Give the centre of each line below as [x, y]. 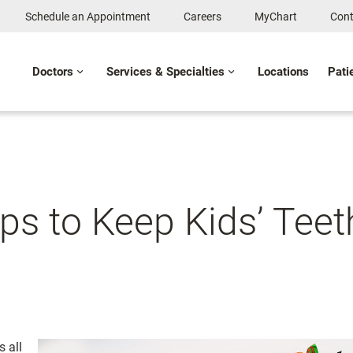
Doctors [53, 72]
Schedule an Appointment [88, 17]
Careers [203, 17]
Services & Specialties [165, 72]
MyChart [276, 17]
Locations [283, 72]
